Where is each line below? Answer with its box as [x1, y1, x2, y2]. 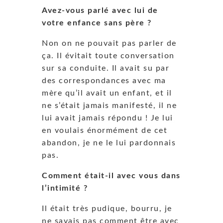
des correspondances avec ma [42, 76, 166, 85]
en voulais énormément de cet [42, 126, 167, 134]
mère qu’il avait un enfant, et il [42, 89, 172, 97]
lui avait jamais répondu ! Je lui [42, 113, 173, 122]
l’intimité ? [42, 184, 88, 192]
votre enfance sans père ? [42, 18, 152, 27]
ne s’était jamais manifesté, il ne [42, 101, 177, 110]
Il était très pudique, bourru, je [42, 204, 172, 213]
